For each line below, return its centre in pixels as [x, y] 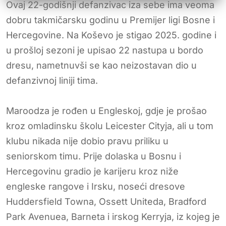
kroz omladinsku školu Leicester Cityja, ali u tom [110, 126]
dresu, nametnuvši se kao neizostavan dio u [101, 65]
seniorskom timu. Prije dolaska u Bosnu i [94, 156]
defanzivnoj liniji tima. [52, 80]
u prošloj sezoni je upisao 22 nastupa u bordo [105, 50]
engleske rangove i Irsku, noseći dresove [96, 186]
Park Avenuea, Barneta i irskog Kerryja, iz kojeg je [113, 216]
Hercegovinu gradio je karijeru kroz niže [92, 171]
